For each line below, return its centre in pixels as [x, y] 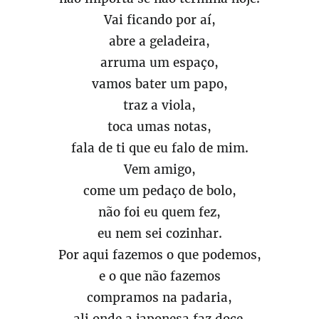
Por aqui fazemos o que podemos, [159, 255]
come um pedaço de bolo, [159, 191]
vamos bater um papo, [159, 84]
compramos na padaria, [159, 298]
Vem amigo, [159, 169]
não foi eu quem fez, [159, 212]
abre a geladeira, [159, 41]
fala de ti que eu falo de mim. [159, 148]
